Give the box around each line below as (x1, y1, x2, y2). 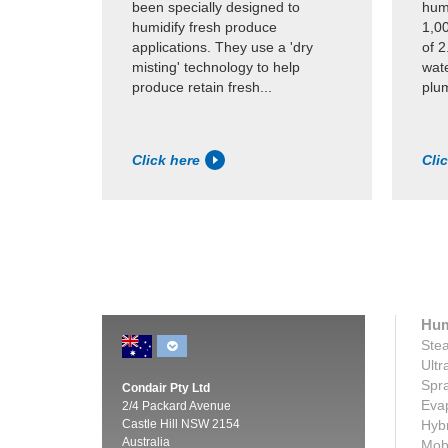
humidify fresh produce (132, 19, 277, 36)
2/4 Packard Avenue (122, 398, 231, 413)
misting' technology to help (132, 59, 300, 76)
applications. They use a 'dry (132, 39, 313, 56)
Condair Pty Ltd (122, 380, 210, 395)
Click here (132, 151, 200, 168)
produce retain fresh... (132, 79, 272, 96)
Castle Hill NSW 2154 (122, 416, 240, 431)
